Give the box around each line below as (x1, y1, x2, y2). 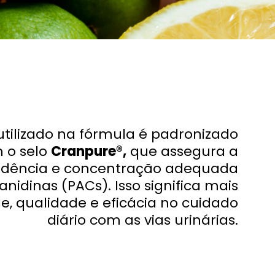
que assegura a (126, 142, 238, 161)
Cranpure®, (51, 142, 126, 161)
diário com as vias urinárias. (47, 211, 238, 230)
